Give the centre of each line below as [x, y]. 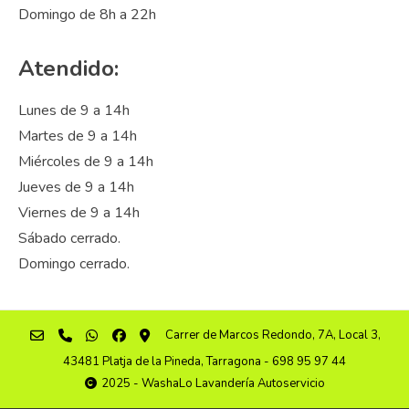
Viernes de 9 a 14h [79, 212]
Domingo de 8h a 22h [87, 14]
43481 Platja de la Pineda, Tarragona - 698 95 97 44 [204, 361]
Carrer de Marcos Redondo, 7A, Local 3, [273, 335]
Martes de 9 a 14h [78, 136]
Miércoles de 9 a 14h [86, 161]
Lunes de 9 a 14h [74, 110]
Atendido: [68, 68]
